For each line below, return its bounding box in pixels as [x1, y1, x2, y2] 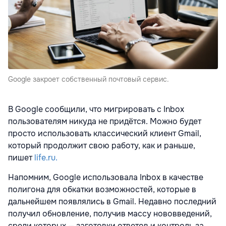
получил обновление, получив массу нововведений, [8, 208, 212, 219]
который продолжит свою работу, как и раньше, [8, 140, 195, 151]
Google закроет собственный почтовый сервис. [8, 74, 169, 84]
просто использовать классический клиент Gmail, [8, 128, 201, 139]
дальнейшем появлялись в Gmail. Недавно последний [8, 196, 216, 207]
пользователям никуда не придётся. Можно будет [8, 116, 201, 127]
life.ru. [34, 152, 58, 163]
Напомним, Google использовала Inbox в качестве [8, 172, 203, 183]
